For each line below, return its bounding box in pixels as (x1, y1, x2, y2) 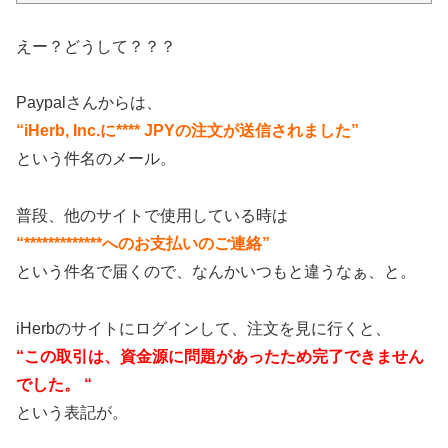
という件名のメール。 (16, 150, 176, 168)
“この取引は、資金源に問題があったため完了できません (16, 347, 424, 365)
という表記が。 (16, 403, 128, 421)
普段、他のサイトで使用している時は (16, 207, 288, 225)
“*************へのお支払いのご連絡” (16, 235, 270, 253)
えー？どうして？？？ (16, 37, 176, 55)
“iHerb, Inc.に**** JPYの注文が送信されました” (16, 122, 359, 140)
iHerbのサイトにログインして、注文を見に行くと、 (16, 319, 391, 337)
